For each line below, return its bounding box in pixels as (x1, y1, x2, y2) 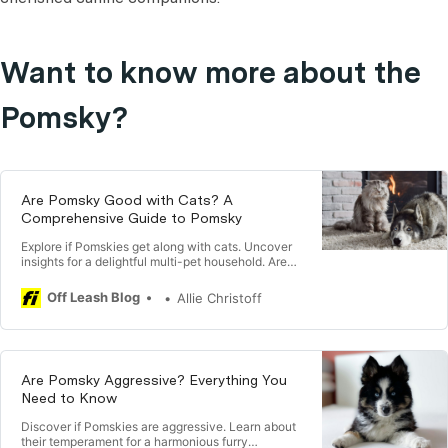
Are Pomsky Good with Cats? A (21, 192, 233, 208)
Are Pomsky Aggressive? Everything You (21, 372, 287, 388)
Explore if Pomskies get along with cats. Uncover (21, 239, 292, 254)
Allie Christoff (177, 290, 262, 306)
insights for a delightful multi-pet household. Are (21, 254, 287, 269)
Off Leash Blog (47, 289, 140, 305)
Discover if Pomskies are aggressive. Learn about (21, 419, 296, 434)
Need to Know (21, 390, 117, 406)
